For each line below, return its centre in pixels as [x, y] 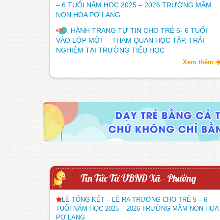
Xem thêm [199, 62]
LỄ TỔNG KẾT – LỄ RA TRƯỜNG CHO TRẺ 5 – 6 [135, 199]
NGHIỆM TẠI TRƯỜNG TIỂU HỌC [110, 50]
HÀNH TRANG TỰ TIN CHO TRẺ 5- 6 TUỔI [139, 30]
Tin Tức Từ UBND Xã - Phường [138, 178]
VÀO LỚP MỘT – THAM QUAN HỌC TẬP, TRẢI [130, 40]
